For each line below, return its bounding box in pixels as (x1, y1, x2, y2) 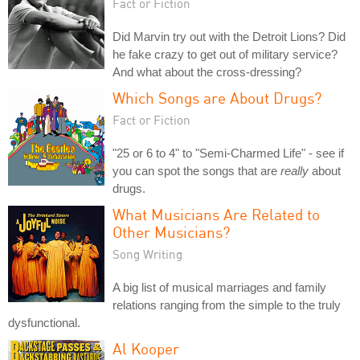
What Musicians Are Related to (112, 205, 320, 223)
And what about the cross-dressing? (112, 65, 301, 79)
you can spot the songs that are (112, 164, 280, 178)
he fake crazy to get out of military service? (112, 47, 337, 61)
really (280, 164, 309, 178)
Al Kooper (112, 339, 179, 358)
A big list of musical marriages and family (112, 280, 326, 294)
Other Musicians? (112, 223, 230, 241)
